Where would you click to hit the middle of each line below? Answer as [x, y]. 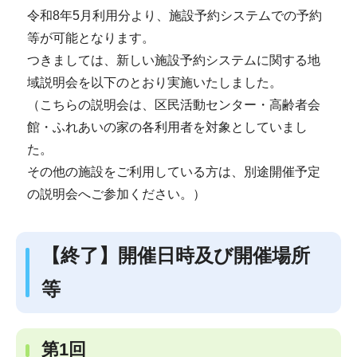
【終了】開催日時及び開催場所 [176, 255]
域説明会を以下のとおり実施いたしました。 [154, 82]
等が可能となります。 [90, 38]
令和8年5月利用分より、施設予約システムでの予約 [174, 16]
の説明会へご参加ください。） [116, 194]
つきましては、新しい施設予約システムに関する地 [173, 60]
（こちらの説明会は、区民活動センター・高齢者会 [173, 105]
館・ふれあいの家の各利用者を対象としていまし [167, 127]
